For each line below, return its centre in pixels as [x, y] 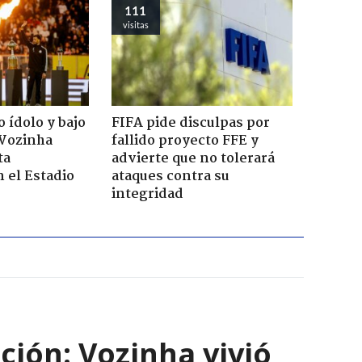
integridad [147, 194]
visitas [135, 24]
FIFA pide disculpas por [190, 123]
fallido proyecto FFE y [185, 141]
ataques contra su [170, 176]
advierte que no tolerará [193, 158]
